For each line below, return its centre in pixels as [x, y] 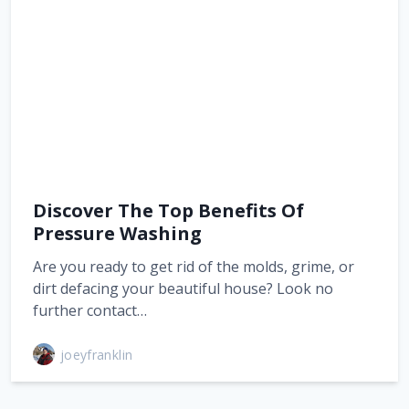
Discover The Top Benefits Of [168, 210]
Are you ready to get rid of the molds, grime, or [194, 267]
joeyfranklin [97, 354]
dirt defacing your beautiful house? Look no [183, 288]
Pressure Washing [117, 233]
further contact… [90, 310]
